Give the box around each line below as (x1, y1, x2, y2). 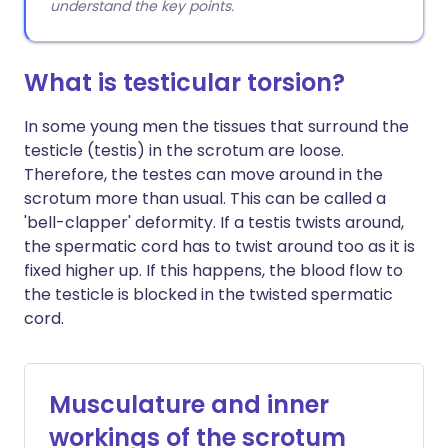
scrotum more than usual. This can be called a (24, 187, 386, 210)
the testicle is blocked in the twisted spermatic (24, 283, 393, 306)
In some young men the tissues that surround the (24, 115, 409, 138)
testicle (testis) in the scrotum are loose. (24, 139, 344, 162)
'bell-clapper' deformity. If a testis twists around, (24, 211, 404, 234)
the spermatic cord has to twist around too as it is (24, 235, 415, 258)
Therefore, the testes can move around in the (24, 163, 383, 186)
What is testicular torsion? (24, 66, 345, 99)
